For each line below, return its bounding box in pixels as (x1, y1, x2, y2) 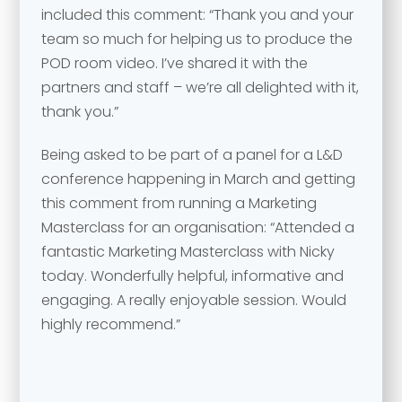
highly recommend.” (41, 314, 181, 335)
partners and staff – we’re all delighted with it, (41, 77, 360, 98)
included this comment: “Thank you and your (41, 4, 354, 25)
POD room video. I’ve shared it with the (41, 53, 309, 74)
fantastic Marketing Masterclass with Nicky (41, 241, 336, 262)
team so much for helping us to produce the (41, 29, 354, 49)
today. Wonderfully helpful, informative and (41, 266, 345, 286)
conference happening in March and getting (41, 169, 356, 189)
